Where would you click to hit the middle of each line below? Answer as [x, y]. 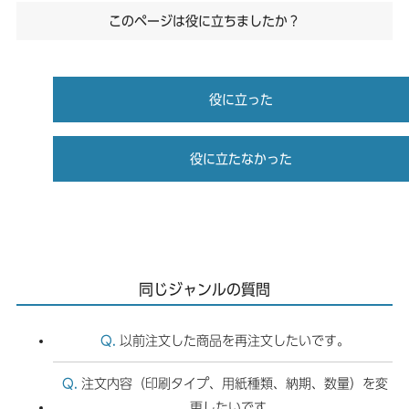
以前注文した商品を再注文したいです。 [234, 341]
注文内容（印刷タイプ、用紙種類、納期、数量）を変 [234, 383]
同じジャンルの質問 [204, 289]
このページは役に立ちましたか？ [204, 21]
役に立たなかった [241, 159]
